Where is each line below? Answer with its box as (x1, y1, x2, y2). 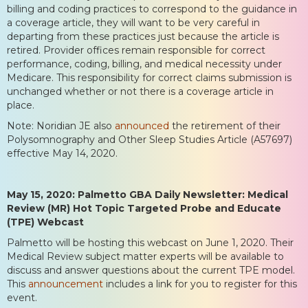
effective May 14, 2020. (7, 146, 118, 159)
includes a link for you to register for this (103, 277, 297, 290)
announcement (28, 277, 103, 290)
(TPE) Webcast (7, 215, 84, 228)
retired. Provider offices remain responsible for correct (7, 43, 265, 56)
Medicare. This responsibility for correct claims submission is (7, 71, 291, 84)
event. (7, 291, 37, 304)
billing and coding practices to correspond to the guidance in (7, 2, 297, 15)
